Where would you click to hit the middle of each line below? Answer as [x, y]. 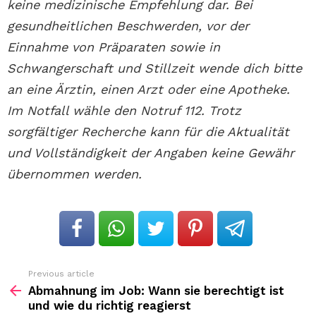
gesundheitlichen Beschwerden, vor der [128, 26]
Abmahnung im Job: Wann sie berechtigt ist [156, 291]
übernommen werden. [74, 174]
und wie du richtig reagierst [110, 306]
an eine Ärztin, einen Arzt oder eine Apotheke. [148, 90]
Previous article [61, 274]
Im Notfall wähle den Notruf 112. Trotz [124, 111]
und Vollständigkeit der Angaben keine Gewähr [151, 153]
